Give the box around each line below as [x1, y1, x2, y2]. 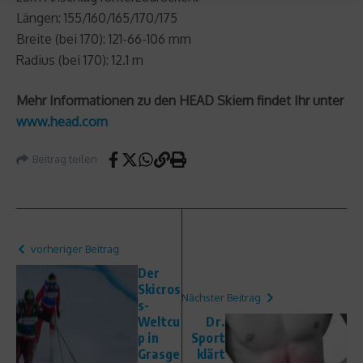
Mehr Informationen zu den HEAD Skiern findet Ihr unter [16, 92, 344, 109]
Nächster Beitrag [181, 290, 261, 304]
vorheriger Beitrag [31, 241, 119, 255]
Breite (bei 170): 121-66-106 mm [16, 30, 191, 47]
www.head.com [16, 113, 108, 130]
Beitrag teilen [32, 152, 97, 165]
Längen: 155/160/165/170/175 [16, 9, 177, 26]
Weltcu [138, 313, 181, 330]
